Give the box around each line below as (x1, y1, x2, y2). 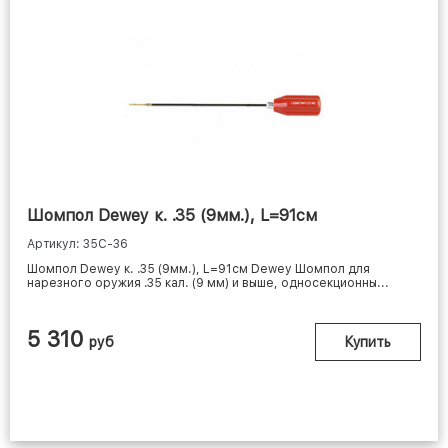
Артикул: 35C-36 (27, 237, 128, 252)
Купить (345, 334, 391, 351)
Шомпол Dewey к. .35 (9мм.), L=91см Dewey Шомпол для (27, 262, 370, 277)
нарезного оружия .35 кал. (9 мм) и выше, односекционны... (27, 276, 389, 291)
